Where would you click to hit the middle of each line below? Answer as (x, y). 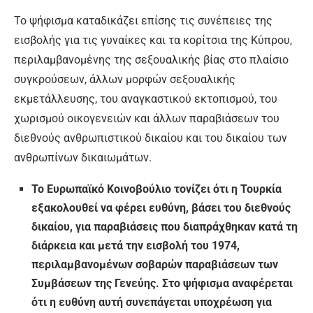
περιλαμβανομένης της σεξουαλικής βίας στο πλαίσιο (151, 60)
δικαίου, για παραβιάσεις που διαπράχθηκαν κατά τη (165, 227)
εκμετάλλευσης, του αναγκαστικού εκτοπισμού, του (146, 99)
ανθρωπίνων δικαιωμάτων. (83, 158)
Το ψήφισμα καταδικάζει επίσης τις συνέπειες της (143, 21)
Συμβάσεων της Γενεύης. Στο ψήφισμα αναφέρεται (162, 284)
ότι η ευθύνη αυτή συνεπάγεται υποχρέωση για (152, 303)
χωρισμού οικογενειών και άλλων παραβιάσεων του (147, 119)
